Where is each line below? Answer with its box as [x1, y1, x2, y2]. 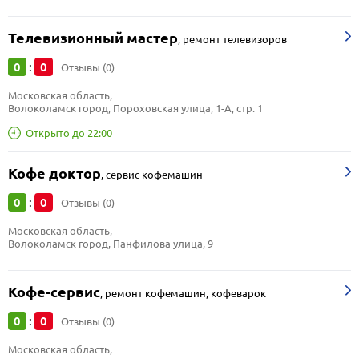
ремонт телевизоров [183, 33, 287, 46]
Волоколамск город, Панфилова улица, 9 [8, 237, 213, 250]
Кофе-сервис [8, 284, 100, 301]
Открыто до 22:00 [26, 126, 112, 139]
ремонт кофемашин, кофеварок [105, 287, 266, 300]
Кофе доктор [8, 165, 101, 182]
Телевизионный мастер [8, 30, 178, 46]
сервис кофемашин [106, 168, 203, 181]
